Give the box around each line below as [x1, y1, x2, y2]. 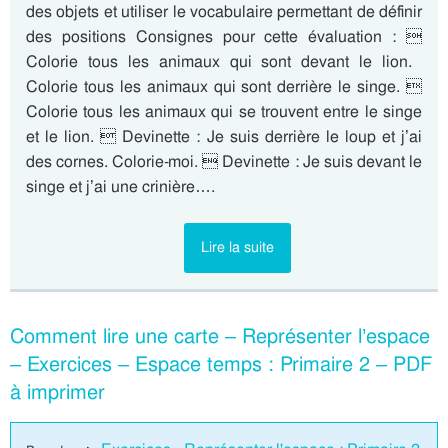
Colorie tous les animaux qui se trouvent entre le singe [26, 101, 422, 123]
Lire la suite [200, 238, 274, 257]
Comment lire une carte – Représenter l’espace [10, 323, 430, 350]
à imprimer [10, 379, 105, 406]
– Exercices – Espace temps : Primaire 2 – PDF [10, 351, 432, 378]
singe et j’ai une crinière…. [26, 176, 215, 198]
